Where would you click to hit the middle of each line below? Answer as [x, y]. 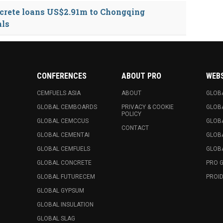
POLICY [131, 114]
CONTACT [135, 128]
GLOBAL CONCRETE [64, 163]
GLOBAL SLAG [56, 219]
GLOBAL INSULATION [65, 205]
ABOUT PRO [141, 76]
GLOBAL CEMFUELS [63, 149]
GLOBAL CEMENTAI [63, 135]
